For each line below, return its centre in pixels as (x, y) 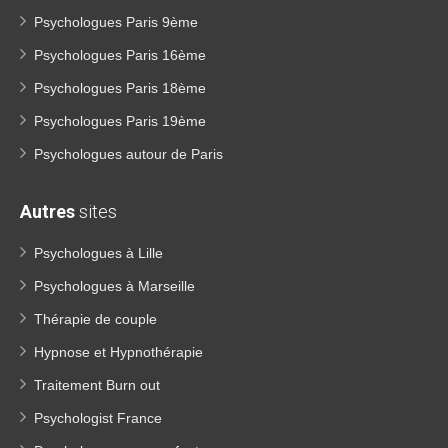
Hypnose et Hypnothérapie (118, 352)
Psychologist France (98, 418)
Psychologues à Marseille (114, 286)
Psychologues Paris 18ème (120, 88)
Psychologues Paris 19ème (120, 121)
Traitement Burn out (97, 385)
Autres (47, 211)
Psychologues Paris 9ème (116, 22)
